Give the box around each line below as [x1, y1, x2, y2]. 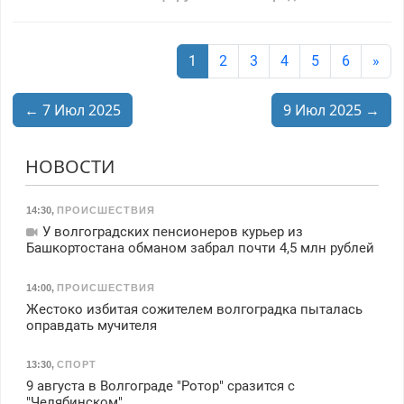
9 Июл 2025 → [283, 100, 381, 121]
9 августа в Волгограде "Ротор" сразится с [25, 378, 295, 395]
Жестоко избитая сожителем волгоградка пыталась [25, 300, 363, 317]
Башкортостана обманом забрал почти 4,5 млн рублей [25, 240, 374, 256]
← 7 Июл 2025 [23, 100, 121, 121]
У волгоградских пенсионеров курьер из [38, 224, 303, 240]
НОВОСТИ [24, 154, 115, 179]
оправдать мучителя [25, 317, 157, 334]
